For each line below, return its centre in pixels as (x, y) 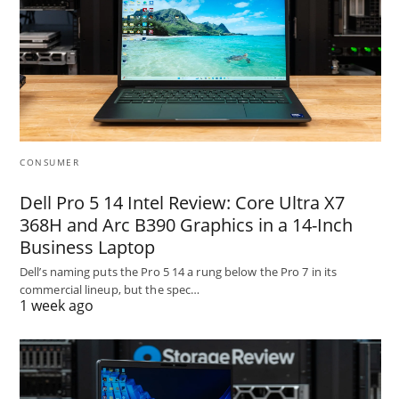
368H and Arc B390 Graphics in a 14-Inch (186, 224)
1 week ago (57, 305)
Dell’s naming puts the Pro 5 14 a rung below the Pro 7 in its (179, 271)
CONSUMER (49, 162)
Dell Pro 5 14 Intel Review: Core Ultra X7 (182, 202)
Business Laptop (87, 247)
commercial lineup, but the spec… (110, 289)
